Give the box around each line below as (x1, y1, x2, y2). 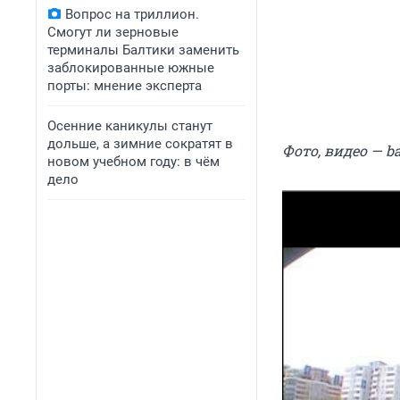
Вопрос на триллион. (65, 6, 199, 22)
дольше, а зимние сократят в (47, 136, 233, 152)
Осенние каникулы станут (47, 118, 212, 134)
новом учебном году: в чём (47, 154, 220, 170)
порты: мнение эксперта (47, 78, 202, 94)
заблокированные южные (47, 60, 214, 76)
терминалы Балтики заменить (47, 42, 239, 58)
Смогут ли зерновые (47, 24, 179, 40)
